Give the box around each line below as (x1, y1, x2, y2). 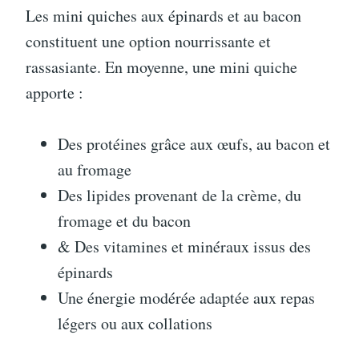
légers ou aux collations (58, 313, 212, 334)
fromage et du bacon (58, 210, 191, 232)
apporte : (26, 82, 83, 103)
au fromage (58, 159, 131, 180)
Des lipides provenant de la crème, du (58, 184, 301, 206)
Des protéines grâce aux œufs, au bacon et (58, 133, 330, 155)
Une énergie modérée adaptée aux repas (58, 287, 315, 309)
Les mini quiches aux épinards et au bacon (26, 5, 301, 26)
